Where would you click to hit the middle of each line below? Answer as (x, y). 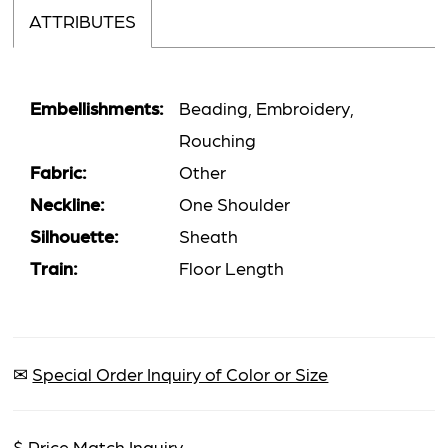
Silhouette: (75, 235)
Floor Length (232, 267)
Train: (54, 267)
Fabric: (59, 171)
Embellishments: (97, 107)
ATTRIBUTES (83, 21)
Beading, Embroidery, (267, 107)
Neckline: (68, 203)
